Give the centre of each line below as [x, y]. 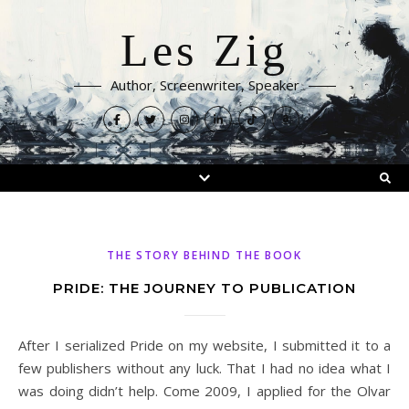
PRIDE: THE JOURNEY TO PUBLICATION [204, 288]
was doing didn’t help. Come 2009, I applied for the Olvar [204, 391]
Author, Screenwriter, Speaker [204, 85]
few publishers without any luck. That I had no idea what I [204, 368]
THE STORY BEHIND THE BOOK [204, 255]
